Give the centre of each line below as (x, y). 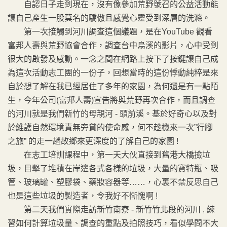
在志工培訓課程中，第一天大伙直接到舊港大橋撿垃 (109, 155)
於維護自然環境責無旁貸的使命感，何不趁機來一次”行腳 (110, 127)
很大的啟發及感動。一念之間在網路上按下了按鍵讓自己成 (113, 59)
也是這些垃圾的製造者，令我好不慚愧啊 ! (83, 196)
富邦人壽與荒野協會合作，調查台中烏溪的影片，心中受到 (113, 45)
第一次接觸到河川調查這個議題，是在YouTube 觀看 (110, 32)
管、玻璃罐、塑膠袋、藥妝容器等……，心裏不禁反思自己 (113, 182)
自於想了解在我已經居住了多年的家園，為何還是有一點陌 (113, 86)
